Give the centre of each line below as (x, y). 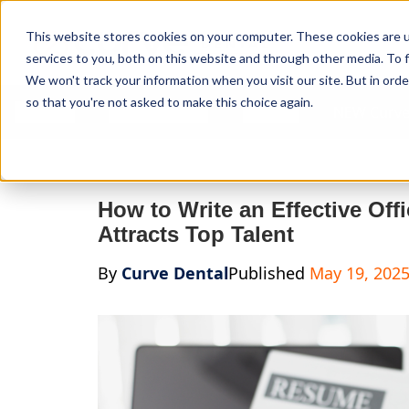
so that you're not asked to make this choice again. (169, 102)
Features (45, 112)
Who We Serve (159, 112)
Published (269, 273)
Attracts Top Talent (196, 234)
